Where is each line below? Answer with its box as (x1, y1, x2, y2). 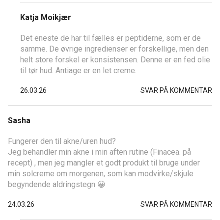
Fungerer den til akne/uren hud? (8, 137, 116, 146)
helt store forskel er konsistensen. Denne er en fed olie (20, 55, 210, 64)
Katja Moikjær (20, 13, 71, 22)
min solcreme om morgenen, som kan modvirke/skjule (8, 169, 193, 178)
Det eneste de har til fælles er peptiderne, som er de (20, 33, 201, 43)
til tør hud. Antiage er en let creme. (20, 66, 137, 75)
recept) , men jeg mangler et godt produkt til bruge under (8, 158, 200, 167)
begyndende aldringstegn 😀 (8, 180, 106, 189)
